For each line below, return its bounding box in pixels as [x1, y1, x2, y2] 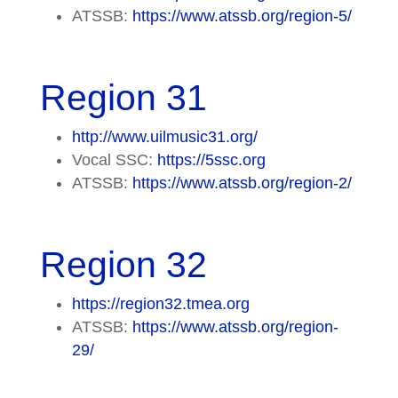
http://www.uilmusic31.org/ [71, 127, 258, 146]
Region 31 [39, 76, 207, 118]
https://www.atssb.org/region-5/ [131, 6, 352, 25]
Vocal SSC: [71, 150, 157, 169]
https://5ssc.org [156, 150, 266, 169]
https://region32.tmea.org [71, 294, 250, 313]
